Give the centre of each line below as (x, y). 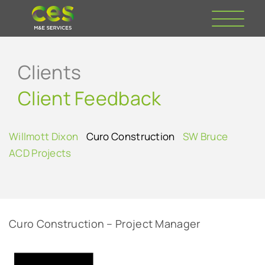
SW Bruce (205, 136)
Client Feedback (90, 98)
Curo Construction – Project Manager (105, 224)
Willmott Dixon (44, 136)
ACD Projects (40, 153)
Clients (50, 72)
